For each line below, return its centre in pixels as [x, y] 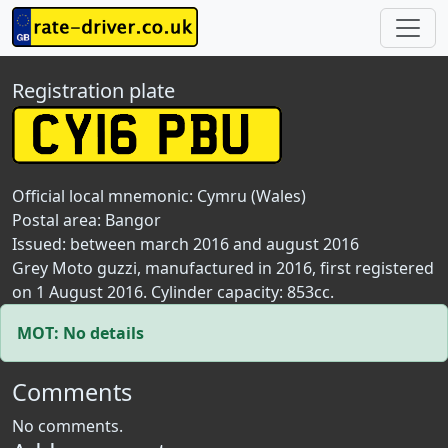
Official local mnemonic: [104, 196]
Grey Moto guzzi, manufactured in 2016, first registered [223, 268]
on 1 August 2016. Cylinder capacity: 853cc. [173, 292]
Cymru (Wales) [251, 196]
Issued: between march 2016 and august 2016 [185, 244]
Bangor [133, 220]
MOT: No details [80, 333]
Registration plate [93, 90]
